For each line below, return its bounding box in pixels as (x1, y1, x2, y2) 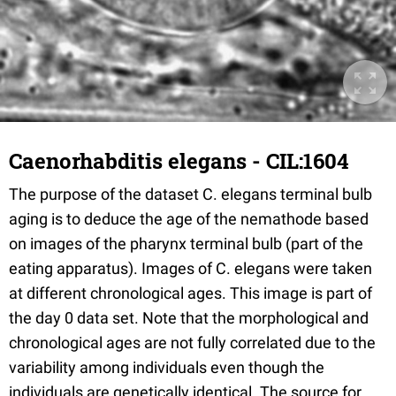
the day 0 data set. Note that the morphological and (9, 308, 369, 327)
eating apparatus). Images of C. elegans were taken (9, 259, 372, 278)
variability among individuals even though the (9, 358, 324, 377)
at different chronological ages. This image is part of (9, 284, 372, 302)
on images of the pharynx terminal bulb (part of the (9, 234, 363, 253)
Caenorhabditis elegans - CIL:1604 (9, 147, 349, 175)
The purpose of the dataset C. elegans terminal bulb (9, 185, 372, 203)
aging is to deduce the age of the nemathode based (9, 209, 369, 228)
